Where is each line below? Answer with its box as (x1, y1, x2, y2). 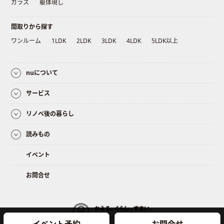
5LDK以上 (151, 36, 178, 45)
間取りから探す (11, 22, 53, 31)
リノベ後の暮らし (26, 109, 74, 118)
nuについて (26, 68, 58, 77)
